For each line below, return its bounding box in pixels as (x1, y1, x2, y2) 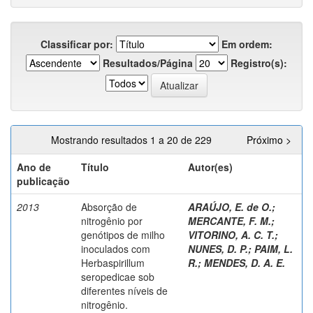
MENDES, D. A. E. (204, 255, 285, 270)
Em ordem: (221, 36, 272, 51)
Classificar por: (41, 36, 113, 51)
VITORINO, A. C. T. (188, 227, 275, 242)
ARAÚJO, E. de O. (188, 199, 272, 214)
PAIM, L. (254, 241, 293, 256)
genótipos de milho (81, 227, 165, 242)
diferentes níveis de (81, 283, 168, 298)
